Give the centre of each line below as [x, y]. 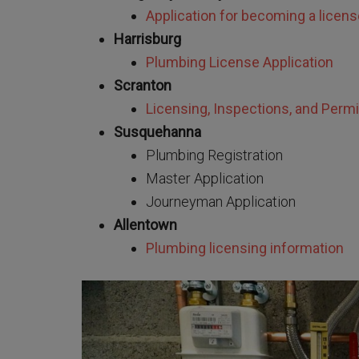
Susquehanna [157, 132]
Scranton [143, 85]
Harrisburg [147, 39]
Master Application [206, 178]
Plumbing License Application [240, 62]
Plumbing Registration [214, 155]
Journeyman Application [222, 202]
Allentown [145, 225]
